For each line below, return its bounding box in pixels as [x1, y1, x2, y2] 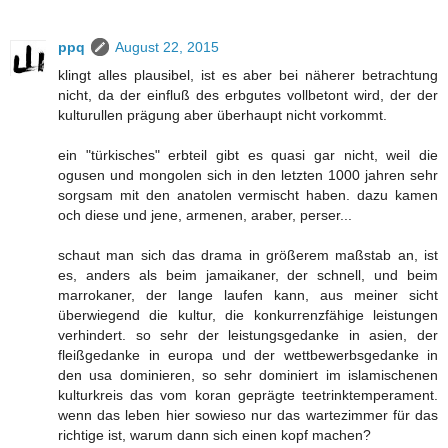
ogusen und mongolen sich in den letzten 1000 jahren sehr [58, 167, 438, 184]
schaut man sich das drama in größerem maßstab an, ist [58, 247, 438, 264]
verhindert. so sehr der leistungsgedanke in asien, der [58, 327, 438, 344]
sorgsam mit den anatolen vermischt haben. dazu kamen [58, 187, 438, 204]
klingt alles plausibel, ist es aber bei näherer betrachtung [58, 67, 438, 84]
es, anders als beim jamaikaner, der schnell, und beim [58, 267, 438, 284]
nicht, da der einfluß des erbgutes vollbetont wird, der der [58, 87, 438, 104]
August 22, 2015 [115, 39, 219, 56]
